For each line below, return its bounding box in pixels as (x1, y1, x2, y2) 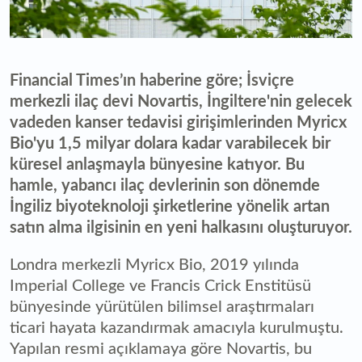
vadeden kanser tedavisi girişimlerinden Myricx (10, 114, 347, 131)
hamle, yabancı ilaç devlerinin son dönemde (10, 177, 320, 194)
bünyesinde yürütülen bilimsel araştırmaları (10, 298, 314, 315)
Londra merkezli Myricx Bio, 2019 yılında (10, 256, 299, 273)
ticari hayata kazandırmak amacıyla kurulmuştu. (10, 319, 343, 336)
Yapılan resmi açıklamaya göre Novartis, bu (10, 340, 312, 357)
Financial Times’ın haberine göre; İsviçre (10, 72, 294, 89)
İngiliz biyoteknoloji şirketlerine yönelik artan (10, 198, 330, 215)
